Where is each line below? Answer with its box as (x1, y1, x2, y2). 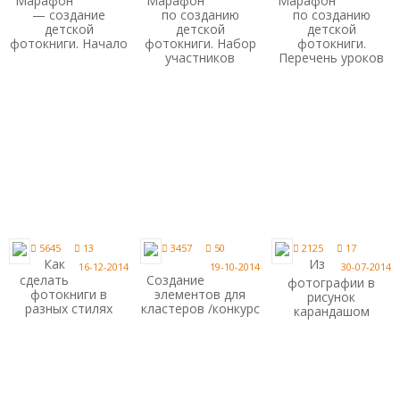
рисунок (307, 288, 356, 306)
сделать (19, 271, 69, 289)
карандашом (293, 303, 370, 321)
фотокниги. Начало (10, 34, 129, 52)
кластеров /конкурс (140, 300, 260, 318)
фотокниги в (30, 286, 108, 304)
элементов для (154, 286, 246, 304)
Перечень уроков (279, 48, 385, 66)
